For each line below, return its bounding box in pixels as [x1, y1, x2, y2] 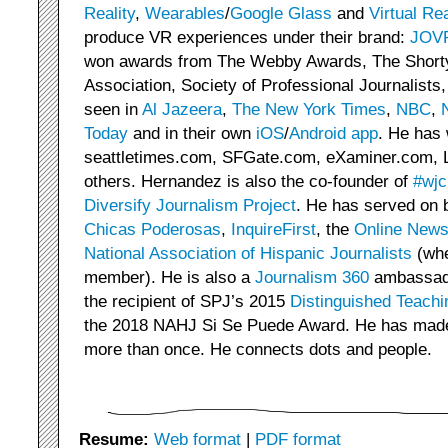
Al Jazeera [142, 99, 222, 119]
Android [289, 123, 346, 143]
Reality [84, 3, 135, 23]
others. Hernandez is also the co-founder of [84, 171, 413, 191]
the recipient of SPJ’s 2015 [84, 291, 290, 311]
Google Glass [230, 3, 332, 23]
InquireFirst [231, 219, 316, 239]
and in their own [128, 123, 256, 143]
